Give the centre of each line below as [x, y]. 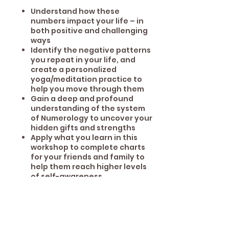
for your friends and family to [88, 157]
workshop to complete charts [88, 147]
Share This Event [53, 215]
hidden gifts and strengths [83, 128]
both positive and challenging [89, 31]
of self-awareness [66, 176]
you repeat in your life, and [83, 60]
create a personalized [74, 70]
